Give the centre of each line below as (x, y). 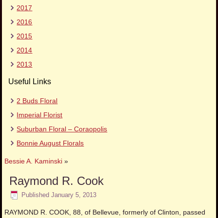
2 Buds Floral (37, 101)
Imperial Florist (40, 115)
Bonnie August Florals (50, 143)
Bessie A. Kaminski (34, 161)
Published (36, 195)
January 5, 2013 (74, 195)
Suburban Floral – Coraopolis (62, 129)
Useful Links (30, 82)
